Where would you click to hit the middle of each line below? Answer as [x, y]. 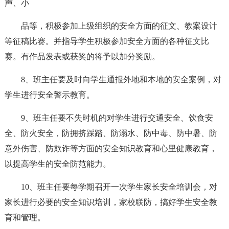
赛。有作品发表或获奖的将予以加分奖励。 [82, 56]
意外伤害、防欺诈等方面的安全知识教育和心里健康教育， [111, 148]
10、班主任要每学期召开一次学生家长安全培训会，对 [119, 187]
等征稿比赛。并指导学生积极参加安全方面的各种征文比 [107, 41]
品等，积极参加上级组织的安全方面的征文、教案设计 [119, 26]
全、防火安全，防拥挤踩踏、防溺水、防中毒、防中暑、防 [111, 133]
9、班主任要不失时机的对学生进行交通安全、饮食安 [117, 118]
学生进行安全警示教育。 [49, 95]
